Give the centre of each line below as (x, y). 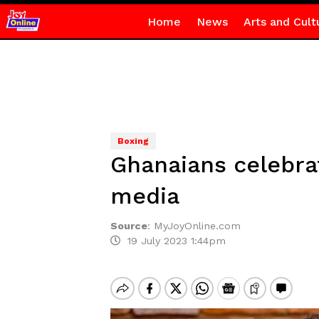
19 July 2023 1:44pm (173, 241)
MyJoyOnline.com (197, 226)
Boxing (133, 141)
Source (129, 226)
